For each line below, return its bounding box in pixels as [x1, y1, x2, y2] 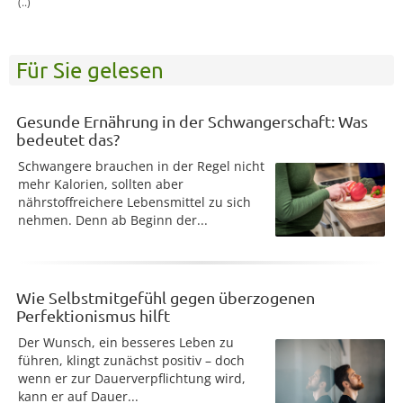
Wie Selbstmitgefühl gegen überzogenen [16, 288, 315, 308]
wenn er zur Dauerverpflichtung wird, [18, 370, 246, 388]
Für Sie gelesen [16, 57, 164, 83]
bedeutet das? [16, 130, 120, 148]
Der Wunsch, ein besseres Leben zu [18, 334, 234, 352]
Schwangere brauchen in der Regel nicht [18, 157, 264, 175]
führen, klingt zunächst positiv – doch [18, 352, 245, 370]
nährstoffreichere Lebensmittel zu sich [18, 193, 251, 210]
